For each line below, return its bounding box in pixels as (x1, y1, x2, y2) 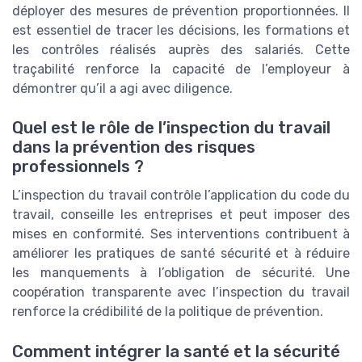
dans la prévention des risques (12, 137, 255, 158)
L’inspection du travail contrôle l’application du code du (12, 187, 350, 204)
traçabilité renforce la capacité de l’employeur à (12, 61, 350, 77)
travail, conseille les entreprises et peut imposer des (12, 207, 350, 223)
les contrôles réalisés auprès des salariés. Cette (12, 41, 350, 57)
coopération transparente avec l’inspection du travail (12, 284, 350, 301)
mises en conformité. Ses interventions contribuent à (12, 226, 350, 242)
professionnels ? (12, 157, 144, 177)
